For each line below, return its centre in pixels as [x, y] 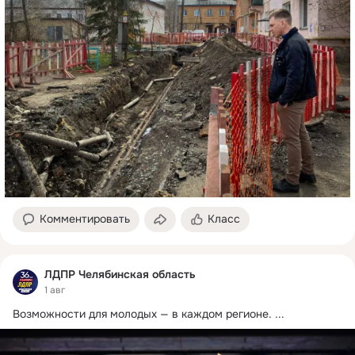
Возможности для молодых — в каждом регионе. [142, 314]
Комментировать [85, 218]
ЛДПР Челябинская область [120, 274]
